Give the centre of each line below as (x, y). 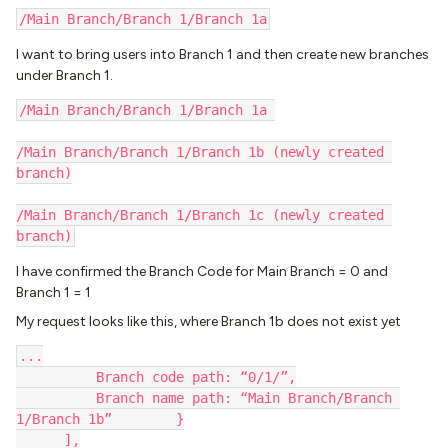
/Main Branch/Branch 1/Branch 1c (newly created (200, 215)
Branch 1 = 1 (53, 292)
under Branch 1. (64, 75)
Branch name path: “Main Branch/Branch (204, 398)
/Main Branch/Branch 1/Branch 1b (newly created (200, 152)
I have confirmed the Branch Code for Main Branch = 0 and (202, 271)
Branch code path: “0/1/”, (156, 377)
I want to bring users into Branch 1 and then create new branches (222, 54)
